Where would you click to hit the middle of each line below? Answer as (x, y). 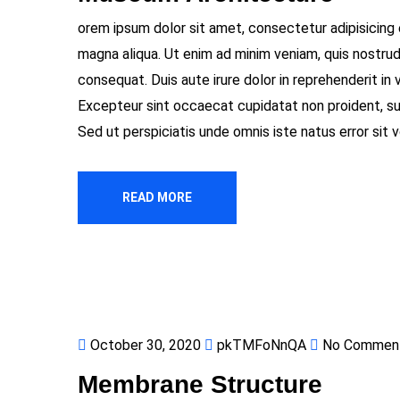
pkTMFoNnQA (260, 345)
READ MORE (157, 197)
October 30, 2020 (146, 345)
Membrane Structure (200, 384)
